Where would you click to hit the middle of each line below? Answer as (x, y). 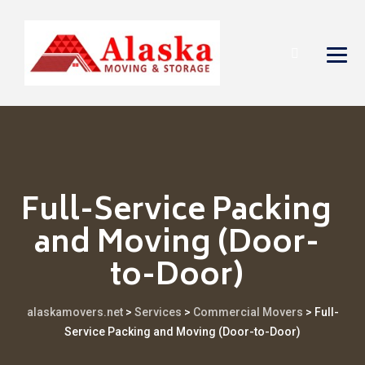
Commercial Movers (248, 312)
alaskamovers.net (75, 312)
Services (158, 312)
